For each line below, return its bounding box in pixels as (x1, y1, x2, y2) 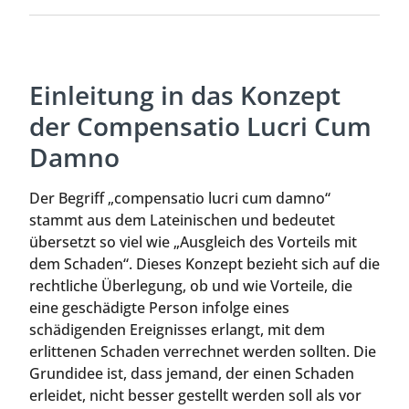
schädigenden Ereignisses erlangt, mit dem (29, 320, 325, 341)
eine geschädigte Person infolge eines (29, 298, 289, 319)
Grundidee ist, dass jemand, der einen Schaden (29, 363, 354, 384)
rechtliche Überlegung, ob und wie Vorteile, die (29, 276, 352, 297)
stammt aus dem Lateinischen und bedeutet (29, 210, 335, 231)
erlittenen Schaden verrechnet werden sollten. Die (29, 341, 376, 362)
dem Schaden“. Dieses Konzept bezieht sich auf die (29, 254, 380, 275)
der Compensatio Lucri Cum (29, 109, 372, 144)
